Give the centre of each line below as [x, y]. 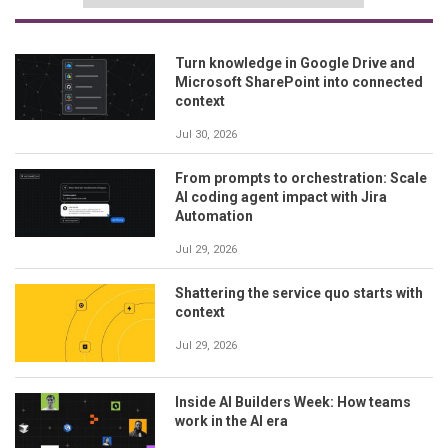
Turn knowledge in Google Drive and [295, 62]
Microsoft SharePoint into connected [299, 81]
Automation [214, 215]
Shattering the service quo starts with [299, 292]
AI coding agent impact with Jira [281, 196]
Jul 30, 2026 [206, 134]
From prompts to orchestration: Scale [301, 177]
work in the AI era [231, 421]
